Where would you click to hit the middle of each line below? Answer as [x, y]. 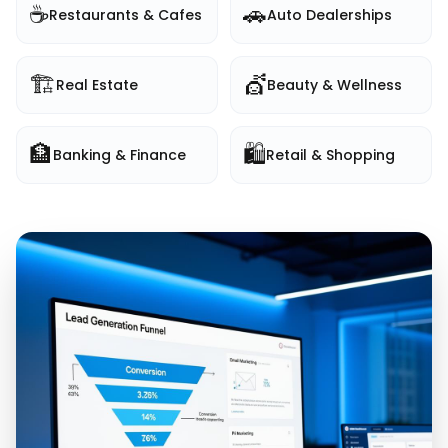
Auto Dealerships [329, 15]
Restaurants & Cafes [125, 15]
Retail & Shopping [330, 155]
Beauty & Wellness [334, 85]
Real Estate [97, 85]
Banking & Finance [119, 155]
